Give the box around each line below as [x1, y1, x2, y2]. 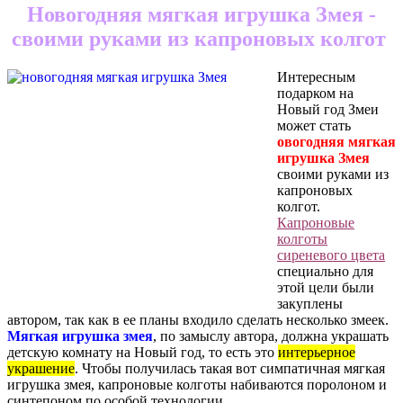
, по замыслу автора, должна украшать [153, 328, 389, 345]
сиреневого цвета [277, 247, 385, 264]
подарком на [277, 85, 354, 102]
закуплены [277, 296, 343, 312]
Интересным [277, 69, 355, 85]
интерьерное [278, 345, 355, 361]
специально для [277, 264, 373, 280]
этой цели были [277, 280, 374, 296]
